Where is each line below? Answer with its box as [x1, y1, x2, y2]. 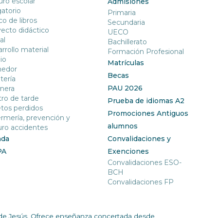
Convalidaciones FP [108, 178, 174, 187]
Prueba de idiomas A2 [108, 96, 185, 106]
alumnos [108, 122, 138, 131]
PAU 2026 [108, 84, 143, 93]
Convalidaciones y [108, 134, 171, 144]
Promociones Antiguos [108, 109, 189, 118]
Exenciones [108, 147, 149, 156]
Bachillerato [108, 37, 147, 47]
